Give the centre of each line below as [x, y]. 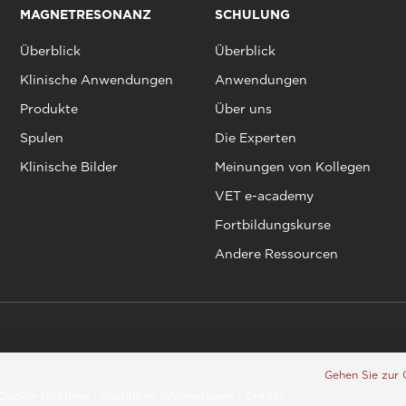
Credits [265, 395]
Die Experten [255, 137]
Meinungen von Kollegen [292, 166]
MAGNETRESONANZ [85, 14]
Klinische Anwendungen [96, 79]
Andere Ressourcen [276, 253]
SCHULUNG [252, 14]
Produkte [48, 108]
